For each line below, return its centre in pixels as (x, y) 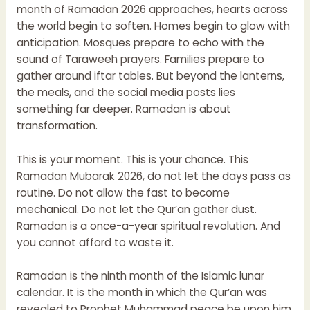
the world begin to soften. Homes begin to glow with (153, 26)
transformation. (57, 125)
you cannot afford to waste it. (95, 242)
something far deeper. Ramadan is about (124, 109)
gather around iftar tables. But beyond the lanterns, (150, 75)
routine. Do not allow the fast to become (123, 192)
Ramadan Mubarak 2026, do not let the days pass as (153, 176)
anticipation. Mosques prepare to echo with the (140, 42)
